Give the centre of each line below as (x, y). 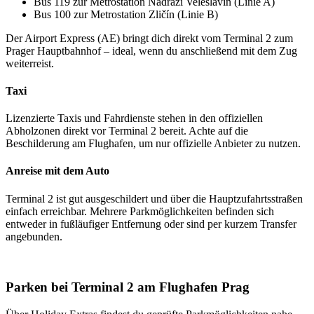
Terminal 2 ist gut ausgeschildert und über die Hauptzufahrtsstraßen (154, 198)
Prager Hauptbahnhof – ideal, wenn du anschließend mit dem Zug (151, 50)
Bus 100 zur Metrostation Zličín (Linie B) (126, 14)
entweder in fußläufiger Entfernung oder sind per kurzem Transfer (151, 224)
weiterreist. (30, 63)
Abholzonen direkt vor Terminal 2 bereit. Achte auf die (127, 131)
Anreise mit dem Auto (57, 171)
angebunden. (34, 236)
